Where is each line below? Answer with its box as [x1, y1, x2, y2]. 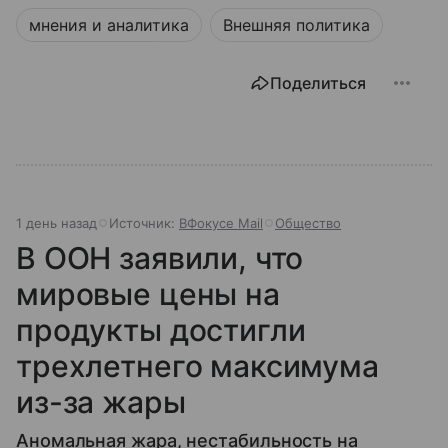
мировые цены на [16, 276, 280, 313]
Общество [275, 215, 341, 232]
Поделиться [270, 73, 366, 94]
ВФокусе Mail [179, 215, 263, 232]
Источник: [109, 215, 179, 232]
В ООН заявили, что [16, 240, 304, 277]
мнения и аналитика [29, 15, 189, 36]
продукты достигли [16, 312, 306, 349]
